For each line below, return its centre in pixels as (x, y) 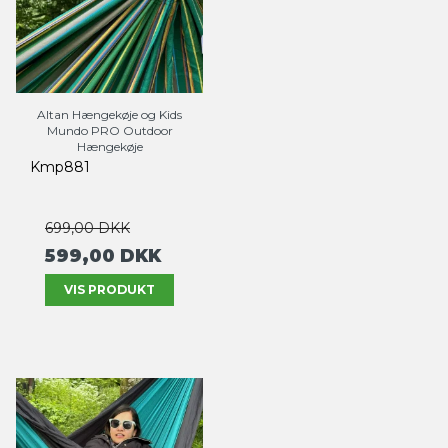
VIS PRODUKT (109, 290)
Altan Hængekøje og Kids (109, 114)
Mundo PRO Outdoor (109, 130)
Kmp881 (60, 166)
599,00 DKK (103, 255)
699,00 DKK (87, 227)
